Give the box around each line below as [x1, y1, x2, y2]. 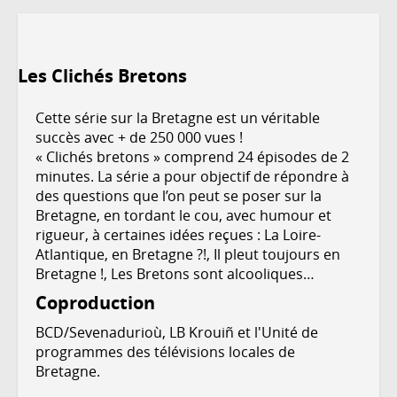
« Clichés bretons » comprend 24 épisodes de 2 [35, 146, 349, 167]
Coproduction [35, 290, 155, 315]
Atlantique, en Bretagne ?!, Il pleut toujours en [35, 244, 340, 264]
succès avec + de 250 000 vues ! [35, 127, 243, 147]
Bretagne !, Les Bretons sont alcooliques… [35, 263, 315, 284]
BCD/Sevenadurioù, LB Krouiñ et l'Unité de [35, 322, 318, 342]
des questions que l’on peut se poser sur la [35, 185, 322, 206]
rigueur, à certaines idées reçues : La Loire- [35, 224, 321, 245]
